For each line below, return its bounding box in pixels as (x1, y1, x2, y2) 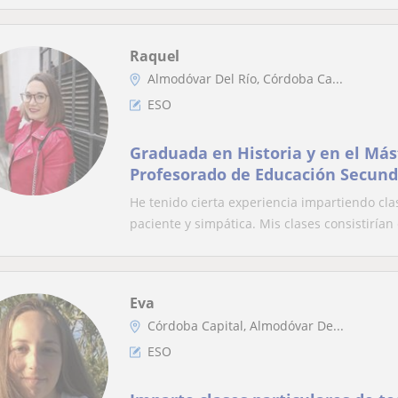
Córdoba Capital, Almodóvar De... (147, 317, 344, 334)
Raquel (130, 46, 179, 66)
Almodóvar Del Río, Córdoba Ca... (147, 70, 343, 87)
